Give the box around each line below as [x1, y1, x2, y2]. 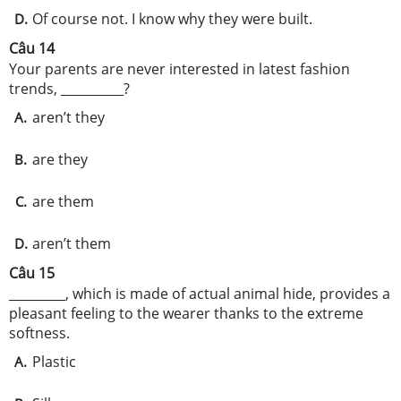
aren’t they [32, 107, 105, 127]
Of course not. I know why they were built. [32, 9, 312, 29]
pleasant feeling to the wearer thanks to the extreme [9, 303, 363, 323]
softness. [9, 323, 70, 343]
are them [32, 192, 94, 211]
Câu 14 [9, 38, 55, 58]
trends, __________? [9, 79, 130, 98]
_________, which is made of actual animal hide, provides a [9, 284, 390, 303]
